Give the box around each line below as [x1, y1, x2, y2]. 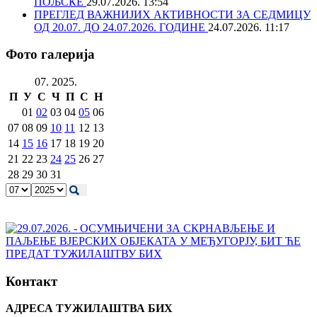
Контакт [6, 273, 57, 289]
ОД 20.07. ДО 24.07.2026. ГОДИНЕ [34, 21, 208, 33]
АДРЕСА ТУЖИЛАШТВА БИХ [6, 302, 173, 315]
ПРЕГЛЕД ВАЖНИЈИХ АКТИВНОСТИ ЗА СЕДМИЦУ [34, 8, 311, 21]
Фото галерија [6, 47, 95, 62]
